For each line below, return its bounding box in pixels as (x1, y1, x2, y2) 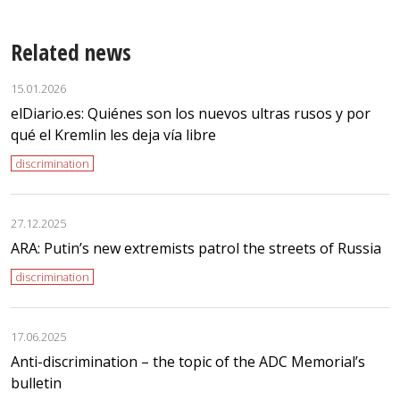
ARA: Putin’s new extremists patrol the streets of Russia (11, 237, 381, 258)
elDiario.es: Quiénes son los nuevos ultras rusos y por (11, 103, 371, 123)
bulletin (11, 372, 62, 393)
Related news (11, 36, 131, 67)
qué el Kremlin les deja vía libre (11, 124, 216, 145)
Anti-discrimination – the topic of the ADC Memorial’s (11, 351, 365, 371)
